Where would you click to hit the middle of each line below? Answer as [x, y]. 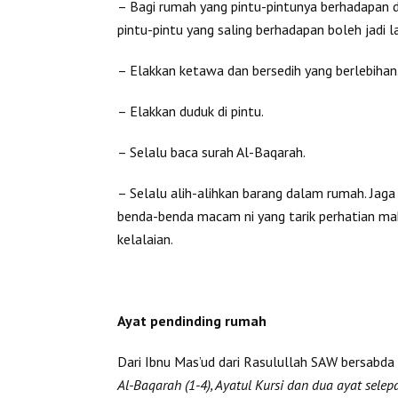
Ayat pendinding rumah [192, 320]
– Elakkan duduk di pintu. [191, 111]
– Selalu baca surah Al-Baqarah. [211, 151]
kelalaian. [145, 239]
